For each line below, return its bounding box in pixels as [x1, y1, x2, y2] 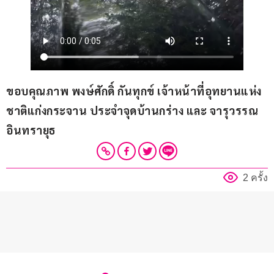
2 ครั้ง [243, 172, 268, 183]
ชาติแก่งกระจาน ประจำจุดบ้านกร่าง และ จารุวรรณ [6, 103, 261, 117]
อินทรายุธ [6, 122, 59, 137]
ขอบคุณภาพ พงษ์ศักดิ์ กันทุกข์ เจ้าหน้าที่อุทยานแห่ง [6, 83, 262, 98]
